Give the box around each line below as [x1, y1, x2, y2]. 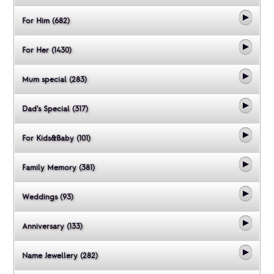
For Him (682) [21, 16, 70, 25]
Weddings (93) [21, 192, 73, 201]
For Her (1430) [21, 45, 72, 54]
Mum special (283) [21, 75, 87, 84]
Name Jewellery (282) [21, 251, 98, 260]
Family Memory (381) [21, 163, 95, 172]
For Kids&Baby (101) [21, 133, 91, 143]
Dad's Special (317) [21, 104, 88, 113]
